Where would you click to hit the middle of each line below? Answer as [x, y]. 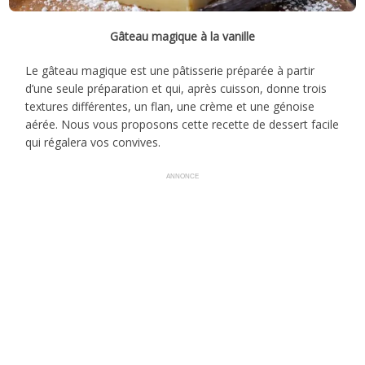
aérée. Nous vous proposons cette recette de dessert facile [182, 124]
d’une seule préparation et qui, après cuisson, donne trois [176, 88]
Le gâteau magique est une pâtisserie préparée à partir [170, 70]
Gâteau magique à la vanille [182, 36]
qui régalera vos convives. [93, 142]
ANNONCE [182, 176]
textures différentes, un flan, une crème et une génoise [170, 106]
